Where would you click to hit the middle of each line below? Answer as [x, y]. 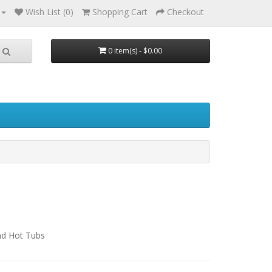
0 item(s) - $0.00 [135, 51]
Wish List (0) [49, 12]
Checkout [185, 12]
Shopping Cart [120, 12]
